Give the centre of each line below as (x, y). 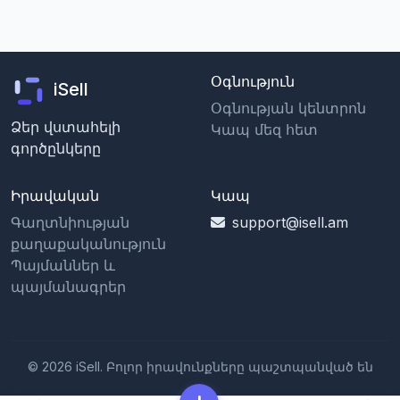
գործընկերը (56, 148)
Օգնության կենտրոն (288, 108)
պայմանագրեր (68, 287)
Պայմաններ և (63, 265)
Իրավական (55, 196)
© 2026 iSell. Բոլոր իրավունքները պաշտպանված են (200, 367)
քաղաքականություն (88, 244)
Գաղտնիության (70, 222)
